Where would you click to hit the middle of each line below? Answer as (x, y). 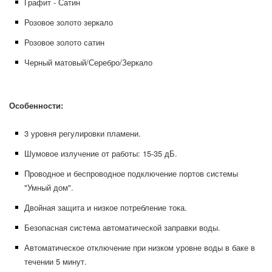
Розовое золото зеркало (69, 22)
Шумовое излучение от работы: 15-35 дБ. (101, 153)
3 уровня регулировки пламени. (83, 133)
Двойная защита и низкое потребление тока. (106, 207)
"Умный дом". (49, 187)
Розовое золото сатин (64, 42)
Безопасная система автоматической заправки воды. (122, 227)
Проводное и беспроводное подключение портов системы (131, 173)
